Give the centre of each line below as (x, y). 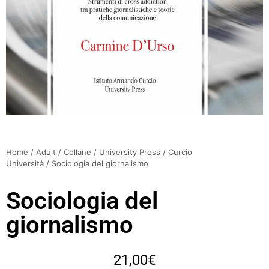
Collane (77, 152)
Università (25, 163)
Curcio (180, 152)
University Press (130, 152)
